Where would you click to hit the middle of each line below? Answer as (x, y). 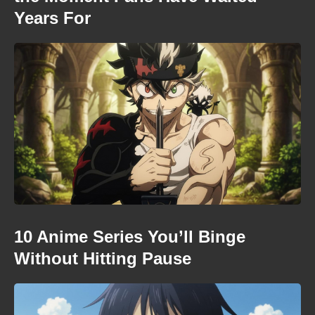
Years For (52, 18)
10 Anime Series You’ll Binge (130, 236)
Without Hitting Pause (103, 258)
